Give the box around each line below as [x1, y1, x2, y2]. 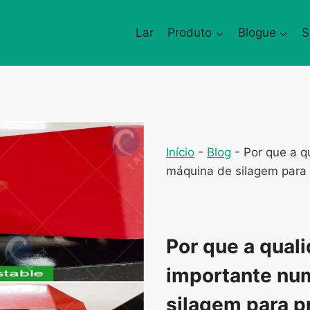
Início [166, 145, 194, 159]
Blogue [237, 26, 276, 39]
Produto [167, 26, 212, 39]
